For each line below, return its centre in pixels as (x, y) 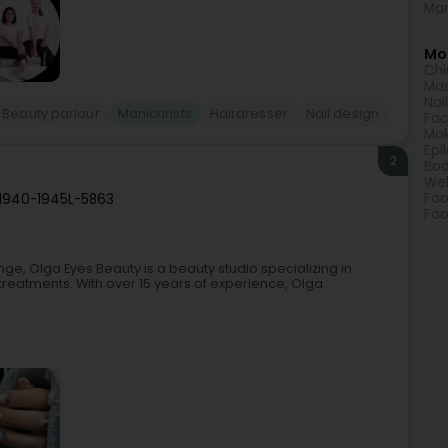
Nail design (342, 113)
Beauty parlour (51, 113)
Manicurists (154, 113)
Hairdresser (248, 113)
